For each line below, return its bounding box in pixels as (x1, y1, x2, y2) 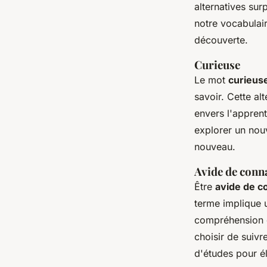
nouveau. (194, 141, 235, 153)
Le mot (194, 74, 228, 86)
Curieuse (194, 57, 240, 73)
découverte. (194, 34, 248, 46)
